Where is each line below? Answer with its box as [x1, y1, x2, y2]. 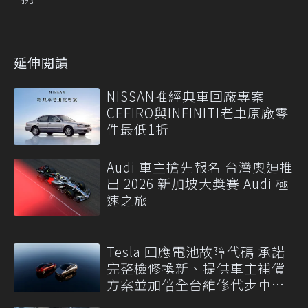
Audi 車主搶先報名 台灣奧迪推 [107, 157, 294, 177]
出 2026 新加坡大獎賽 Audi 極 [107, 174, 289, 193]
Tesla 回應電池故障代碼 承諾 [107, 242, 285, 261]
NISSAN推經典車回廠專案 [107, 87, 278, 106]
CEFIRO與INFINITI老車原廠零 [107, 103, 289, 122]
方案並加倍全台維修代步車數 [107, 275, 285, 294]
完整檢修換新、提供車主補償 [107, 258, 285, 278]
